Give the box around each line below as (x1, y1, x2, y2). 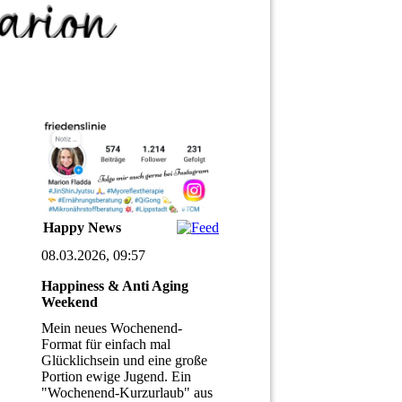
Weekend (41, 293, 98, 310)
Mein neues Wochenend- (41, 320, 182, 336)
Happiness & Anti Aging (41, 277, 188, 293)
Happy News (43, 219, 121, 235)
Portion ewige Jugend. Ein (41, 369, 191, 385)
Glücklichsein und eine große (41, 353, 207, 369)
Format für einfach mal (41, 336, 170, 353)
